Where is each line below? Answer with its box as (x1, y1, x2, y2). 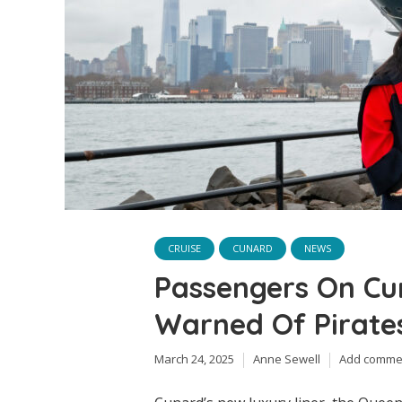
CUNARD (232, 241, 273, 255)
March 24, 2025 (154, 351, 234, 367)
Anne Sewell (253, 351, 320, 367)
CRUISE (168, 241, 201, 255)
